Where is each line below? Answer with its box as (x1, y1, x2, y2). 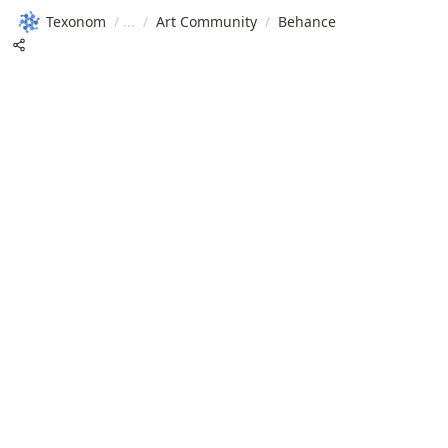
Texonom (46, 11, 106, 31)
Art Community (156, 11, 257, 31)
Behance (278, 11, 336, 31)
